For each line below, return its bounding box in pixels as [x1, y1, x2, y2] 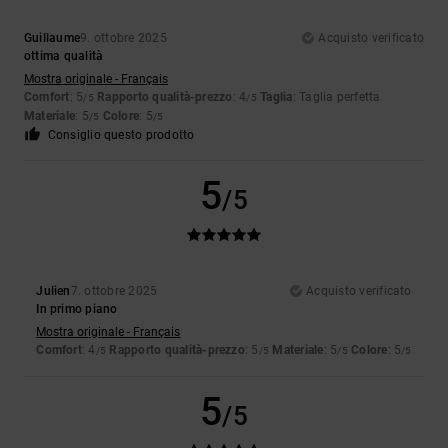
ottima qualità [24, 49, 104, 64]
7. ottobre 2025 [70, 284, 158, 299]
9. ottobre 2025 [80, 31, 167, 46]
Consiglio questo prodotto [47, 128, 195, 143]
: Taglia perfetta [292, 90, 381, 105]
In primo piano [36, 302, 118, 317]
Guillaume [24, 31, 81, 46]
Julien [36, 284, 71, 299]
